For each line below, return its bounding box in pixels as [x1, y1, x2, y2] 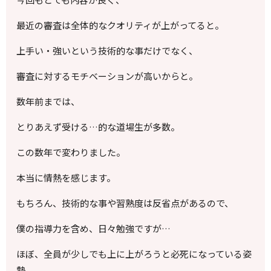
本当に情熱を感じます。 [16, 171, 116, 184]
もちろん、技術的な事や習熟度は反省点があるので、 [16, 197, 234, 210]
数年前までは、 [16, 95, 80, 108]
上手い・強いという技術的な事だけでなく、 [16, 44, 198, 57]
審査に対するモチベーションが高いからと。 [16, 70, 198, 83]
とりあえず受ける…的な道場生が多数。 [16, 120, 180, 134]
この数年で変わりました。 [16, 146, 126, 159]
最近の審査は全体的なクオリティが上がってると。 [16, 19, 224, 32]
